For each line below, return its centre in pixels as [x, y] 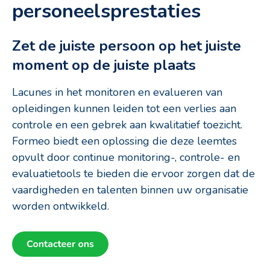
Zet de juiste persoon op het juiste [127, 46]
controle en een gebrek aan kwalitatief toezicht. [127, 125]
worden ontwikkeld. [61, 206]
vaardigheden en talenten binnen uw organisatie [130, 190]
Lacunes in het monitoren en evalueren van [117, 93]
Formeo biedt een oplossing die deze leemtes [124, 141]
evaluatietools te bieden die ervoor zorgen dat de [133, 174]
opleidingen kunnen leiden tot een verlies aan [124, 109]
